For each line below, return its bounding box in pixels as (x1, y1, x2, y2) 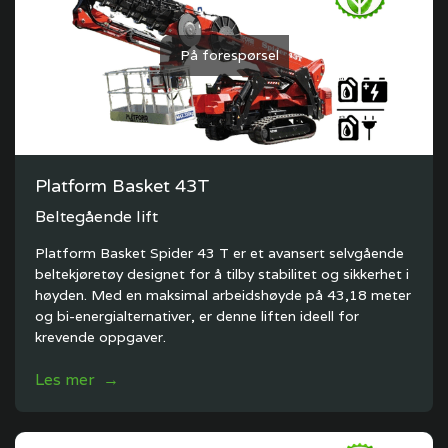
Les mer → (35, 369, 119, 390)
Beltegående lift (35, 206, 158, 227)
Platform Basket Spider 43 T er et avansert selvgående (35, 244, 404, 262)
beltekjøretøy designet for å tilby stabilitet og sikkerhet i (35, 265, 409, 283)
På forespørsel (179, 45, 279, 64)
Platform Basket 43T (35, 175, 210, 197)
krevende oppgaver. (35, 328, 166, 346)
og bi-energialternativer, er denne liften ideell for (35, 307, 359, 325)
